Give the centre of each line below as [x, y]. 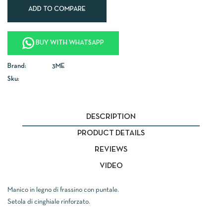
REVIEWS [111, 150]
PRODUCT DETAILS [111, 134]
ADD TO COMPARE [57, 9]
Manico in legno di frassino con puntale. [64, 190]
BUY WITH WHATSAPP [70, 43]
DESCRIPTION [111, 117]
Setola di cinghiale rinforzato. [49, 202]
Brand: [17, 66]
